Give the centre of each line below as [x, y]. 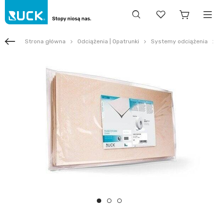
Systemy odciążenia [179, 41]
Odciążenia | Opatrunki [108, 41]
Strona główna [45, 41]
